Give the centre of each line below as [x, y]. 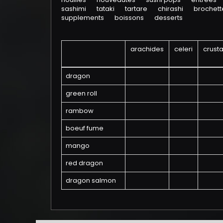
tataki [106, 9]
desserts [168, 18]
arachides [147, 49]
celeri [183, 49]
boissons [129, 18]
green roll [81, 93]
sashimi [74, 9]
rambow [80, 111]
